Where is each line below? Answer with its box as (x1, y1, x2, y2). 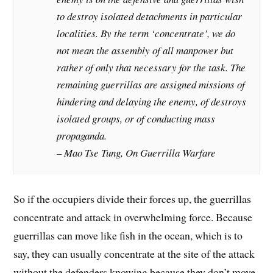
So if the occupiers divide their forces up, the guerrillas (13, 191, 252, 207)
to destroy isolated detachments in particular (57, 9, 243, 23)
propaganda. (57, 128, 107, 143)
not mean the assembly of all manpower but (57, 43, 234, 57)
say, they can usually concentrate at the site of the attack (13, 246, 255, 261)
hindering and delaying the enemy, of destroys (57, 94, 247, 108)
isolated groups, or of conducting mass (57, 111, 216, 126)
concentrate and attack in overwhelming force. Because (13, 210, 253, 225)
